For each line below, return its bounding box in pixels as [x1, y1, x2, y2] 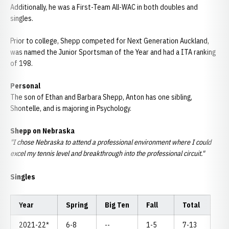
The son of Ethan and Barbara [10, 93, 103, 102]
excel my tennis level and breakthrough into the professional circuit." [10, 149, 204, 158]
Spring [66, 200, 88, 210]
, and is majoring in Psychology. [40, 104, 131, 113]
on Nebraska [31, 126, 75, 135]
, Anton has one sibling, [123, 93, 192, 102]
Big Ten [105, 200, 129, 210]
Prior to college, [10, 36, 60, 45]
